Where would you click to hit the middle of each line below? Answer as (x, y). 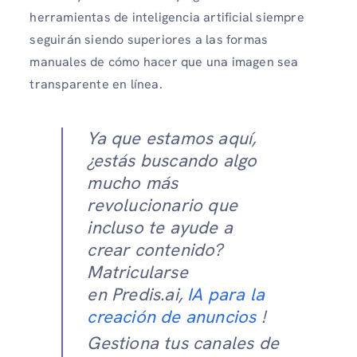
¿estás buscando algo (172, 161)
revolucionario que (162, 206)
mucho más (133, 183)
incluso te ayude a (160, 228)
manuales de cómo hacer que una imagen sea (164, 62)
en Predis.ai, (137, 295)
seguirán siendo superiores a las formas (149, 40)
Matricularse (137, 273)
